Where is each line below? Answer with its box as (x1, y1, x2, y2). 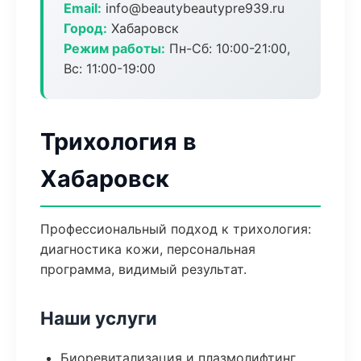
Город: (64, 20, 107, 36)
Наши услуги (40, 307, 157, 329)
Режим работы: (64, 40, 165, 56)
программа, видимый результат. (40, 261, 247, 277)
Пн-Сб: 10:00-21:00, (165, 40, 290, 56)
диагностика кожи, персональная (40, 241, 255, 257)
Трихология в (40, 127, 197, 156)
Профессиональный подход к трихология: (40, 221, 311, 237)
